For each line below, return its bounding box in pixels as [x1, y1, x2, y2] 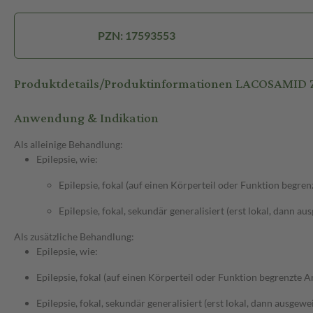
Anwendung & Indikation [14, 106, 159, 131]
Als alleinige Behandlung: [14, 138, 123, 151]
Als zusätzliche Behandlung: [14, 231, 134, 243]
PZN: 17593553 [97, 29, 175, 43]
